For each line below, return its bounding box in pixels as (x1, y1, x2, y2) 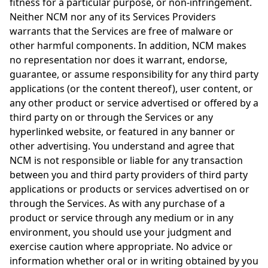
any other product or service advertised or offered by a (10, 96, 258, 109)
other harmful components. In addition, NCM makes (10, 39, 246, 52)
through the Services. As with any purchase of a (10, 197, 225, 210)
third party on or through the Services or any (10, 111, 213, 124)
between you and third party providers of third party (10, 168, 248, 181)
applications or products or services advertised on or (10, 182, 249, 196)
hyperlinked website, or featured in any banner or (10, 125, 235, 138)
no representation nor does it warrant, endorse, (10, 53, 227, 66)
